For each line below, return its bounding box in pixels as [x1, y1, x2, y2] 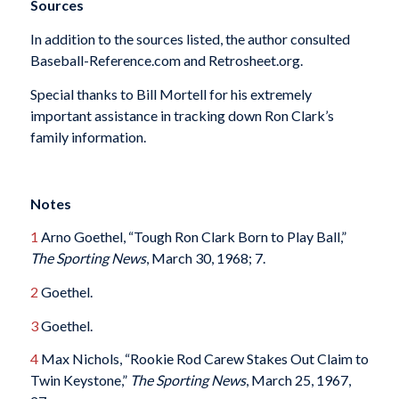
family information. [29, 127, 146, 145]
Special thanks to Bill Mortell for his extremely [29, 85, 312, 102]
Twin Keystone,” [29, 371, 130, 389]
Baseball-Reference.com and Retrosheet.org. [29, 51, 303, 69]
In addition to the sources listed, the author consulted [29, 29, 350, 47]
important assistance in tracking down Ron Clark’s [29, 106, 334, 124]
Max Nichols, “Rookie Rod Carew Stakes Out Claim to [37, 350, 369, 368]
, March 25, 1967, [245, 371, 351, 389]
